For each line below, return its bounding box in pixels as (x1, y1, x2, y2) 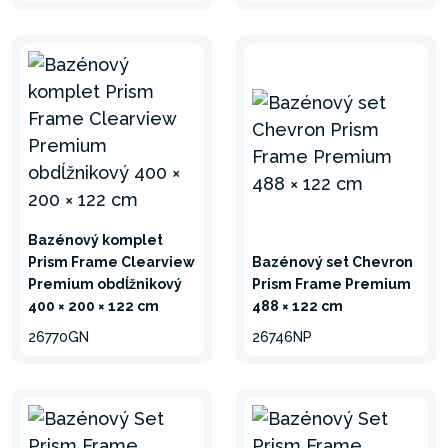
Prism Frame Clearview (28, 254, 195, 270)
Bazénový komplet (28, 232, 163, 248)
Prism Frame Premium (252, 276, 411, 292)
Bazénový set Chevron (252, 254, 413, 270)
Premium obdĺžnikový (28, 276, 182, 292)
